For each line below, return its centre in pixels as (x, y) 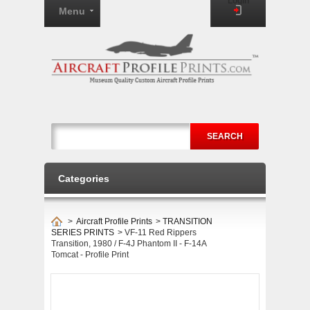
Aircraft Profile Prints (114, 221)
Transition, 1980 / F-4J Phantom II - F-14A (129, 244)
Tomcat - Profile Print (90, 255)
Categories (84, 179)
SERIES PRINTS (83, 232)
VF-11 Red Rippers (161, 232)
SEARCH (225, 136)
